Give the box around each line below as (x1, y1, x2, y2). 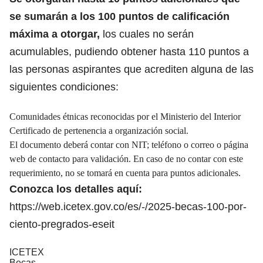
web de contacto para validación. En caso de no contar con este (9, 153, 243, 164)
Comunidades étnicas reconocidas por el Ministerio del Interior (9, 111, 241, 122)
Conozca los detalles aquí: (9, 183, 142, 195)
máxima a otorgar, (9, 28, 100, 40)
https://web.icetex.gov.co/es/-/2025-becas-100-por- (9, 200, 247, 213)
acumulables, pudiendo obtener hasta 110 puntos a (9, 45, 249, 58)
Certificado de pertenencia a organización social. (9, 125, 188, 136)
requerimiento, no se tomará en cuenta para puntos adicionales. (9, 167, 241, 178)
